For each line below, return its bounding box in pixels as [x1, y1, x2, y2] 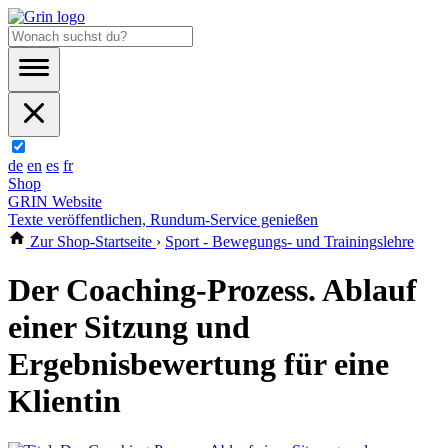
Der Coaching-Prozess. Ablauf [8, 272, 417, 309]
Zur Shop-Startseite [26, 233, 156, 250]
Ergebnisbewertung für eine [8, 346, 389, 383]
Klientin [8, 383, 121, 420]
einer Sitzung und [8, 309, 250, 346]
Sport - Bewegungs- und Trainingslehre [165, 233, 414, 250]
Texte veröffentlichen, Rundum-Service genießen [8, 211, 318, 228]
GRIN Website [8, 193, 102, 210]
